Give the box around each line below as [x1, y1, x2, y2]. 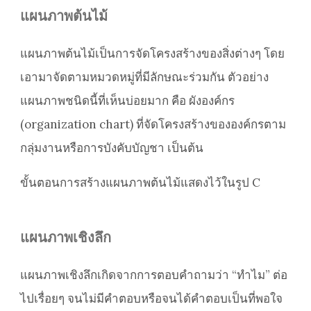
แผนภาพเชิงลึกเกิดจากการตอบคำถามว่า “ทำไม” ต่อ [20, 267, 287, 283]
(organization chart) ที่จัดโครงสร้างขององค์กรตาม [20, 117, 286, 133]
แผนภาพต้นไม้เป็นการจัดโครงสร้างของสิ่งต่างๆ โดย [20, 46, 285, 62]
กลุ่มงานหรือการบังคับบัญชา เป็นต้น [20, 140, 203, 156]
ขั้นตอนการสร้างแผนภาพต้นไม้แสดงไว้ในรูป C [20, 175, 260, 191]
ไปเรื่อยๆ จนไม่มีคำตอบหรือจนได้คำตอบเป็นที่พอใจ [20, 291, 283, 307]
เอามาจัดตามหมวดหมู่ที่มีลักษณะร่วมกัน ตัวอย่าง [20, 69, 269, 85]
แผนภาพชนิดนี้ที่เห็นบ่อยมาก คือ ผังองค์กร [20, 93, 235, 109]
